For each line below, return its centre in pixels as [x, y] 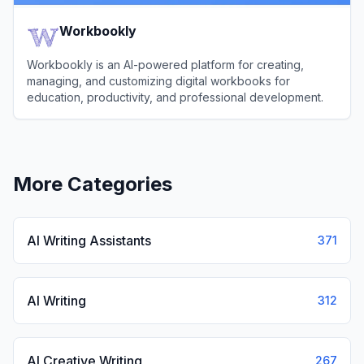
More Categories [93, 184]
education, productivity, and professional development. [175, 97]
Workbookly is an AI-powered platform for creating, [165, 65]
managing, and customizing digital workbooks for [158, 81]
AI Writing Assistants [89, 240]
